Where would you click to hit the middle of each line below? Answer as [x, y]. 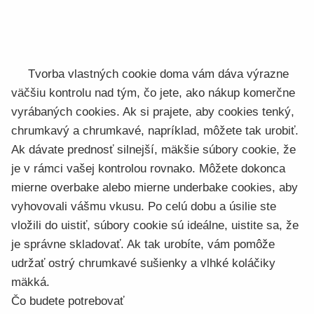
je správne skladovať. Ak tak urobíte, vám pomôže [143, 244]
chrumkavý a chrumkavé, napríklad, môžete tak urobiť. [155, 131]
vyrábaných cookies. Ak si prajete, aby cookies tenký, [153, 112]
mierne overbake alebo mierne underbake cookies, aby [155, 187]
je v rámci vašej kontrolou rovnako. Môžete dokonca [148, 169]
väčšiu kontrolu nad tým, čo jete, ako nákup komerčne [153, 93]
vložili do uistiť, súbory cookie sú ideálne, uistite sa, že [155, 225]
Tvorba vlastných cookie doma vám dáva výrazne [158, 74]
